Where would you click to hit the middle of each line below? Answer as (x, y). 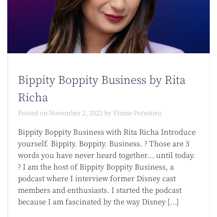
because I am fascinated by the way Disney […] (98, 202)
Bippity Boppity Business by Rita (102, 81)
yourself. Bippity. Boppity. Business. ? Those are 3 (104, 144)
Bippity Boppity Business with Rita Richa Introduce (107, 132)
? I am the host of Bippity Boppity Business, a (96, 167)
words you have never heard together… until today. (107, 156)
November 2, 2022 (76, 114)
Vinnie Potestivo (137, 114)
